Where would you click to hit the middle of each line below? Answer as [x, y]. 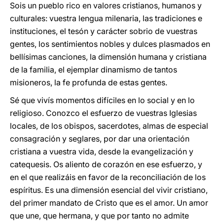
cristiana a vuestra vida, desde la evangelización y [102, 151]
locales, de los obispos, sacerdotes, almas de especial [109, 126]
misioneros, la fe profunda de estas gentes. [89, 82]
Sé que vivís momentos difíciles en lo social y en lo [102, 100]
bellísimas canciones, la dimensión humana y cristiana [108, 57]
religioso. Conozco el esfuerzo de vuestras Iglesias [103, 113]
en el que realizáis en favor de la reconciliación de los [108, 177]
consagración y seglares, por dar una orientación [100, 139]
